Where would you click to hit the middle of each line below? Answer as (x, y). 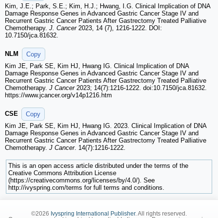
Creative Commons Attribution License (62, 173)
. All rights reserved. (161, 213)
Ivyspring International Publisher (93, 213)
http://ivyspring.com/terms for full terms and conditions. (86, 188)
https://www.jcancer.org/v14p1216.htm (58, 95)
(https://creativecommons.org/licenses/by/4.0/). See (82, 181)
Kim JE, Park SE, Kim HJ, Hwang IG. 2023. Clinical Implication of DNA (106, 126)
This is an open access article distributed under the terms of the (98, 166)
